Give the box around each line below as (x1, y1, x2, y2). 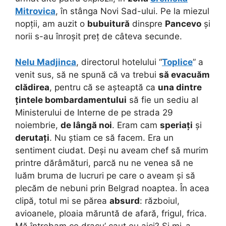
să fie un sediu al (127, 94, 198, 105)
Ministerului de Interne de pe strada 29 (15, 107, 173, 118)
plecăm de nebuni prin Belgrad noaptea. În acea (15, 183, 209, 193)
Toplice (162, 56, 193, 67)
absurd (109, 195, 140, 206)
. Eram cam (112, 120, 160, 130)
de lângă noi (61, 120, 112, 130)
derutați (15, 132, 49, 143)
